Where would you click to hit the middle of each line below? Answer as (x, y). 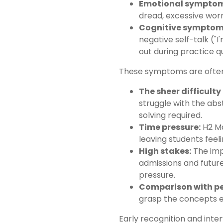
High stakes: (165, 151)
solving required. (170, 115)
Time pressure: (170, 127)
